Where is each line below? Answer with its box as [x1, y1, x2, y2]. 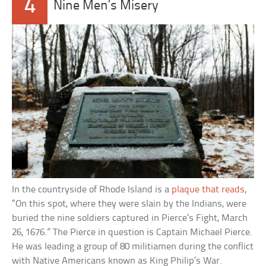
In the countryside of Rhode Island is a [12, 184, 172, 195]
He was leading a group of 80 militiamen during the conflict [12, 241, 254, 252]
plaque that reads [172, 184, 245, 195]
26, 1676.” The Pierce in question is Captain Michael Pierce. [12, 227, 253, 237]
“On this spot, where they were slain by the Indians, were [12, 198, 247, 209]
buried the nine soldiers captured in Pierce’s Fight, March [12, 213, 248, 223]
